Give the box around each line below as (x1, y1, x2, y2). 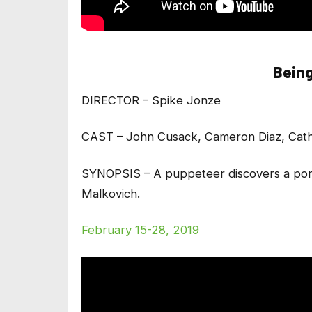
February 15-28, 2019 (81, 223, 199, 237)
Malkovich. (81, 186, 140, 201)
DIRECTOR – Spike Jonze (81, 93, 221, 107)
